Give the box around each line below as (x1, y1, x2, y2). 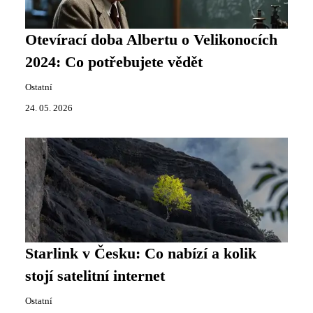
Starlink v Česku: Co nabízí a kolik (25, 245, 256, 262)
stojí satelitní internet (25, 267, 165, 284)
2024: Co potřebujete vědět (25, 53, 203, 71)
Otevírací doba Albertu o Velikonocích (25, 31, 277, 48)
